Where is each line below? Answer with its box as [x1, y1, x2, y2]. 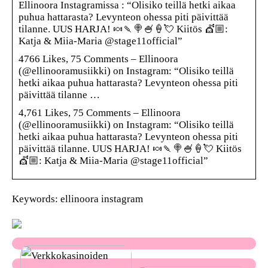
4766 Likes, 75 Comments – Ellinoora [19, 53, 178, 65]
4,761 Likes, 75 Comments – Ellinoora [19, 106, 181, 118]
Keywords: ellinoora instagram [12, 193, 143, 205]
